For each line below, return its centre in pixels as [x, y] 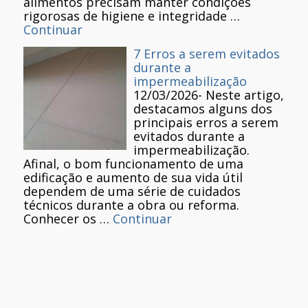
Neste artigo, [245, 95]
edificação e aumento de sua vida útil [133, 178]
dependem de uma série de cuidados [132, 191]
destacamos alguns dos [203, 109]
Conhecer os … [68, 219]
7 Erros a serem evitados [207, 54]
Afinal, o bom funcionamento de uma [133, 164]
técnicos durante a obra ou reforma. [133, 205]
